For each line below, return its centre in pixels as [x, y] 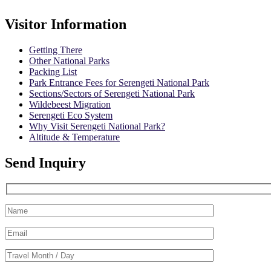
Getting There [56, 50]
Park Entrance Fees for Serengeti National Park [119, 82]
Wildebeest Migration [70, 104]
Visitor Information [66, 24]
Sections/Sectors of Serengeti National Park [112, 93]
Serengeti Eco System [71, 115]
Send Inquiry [45, 162]
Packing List [53, 71]
